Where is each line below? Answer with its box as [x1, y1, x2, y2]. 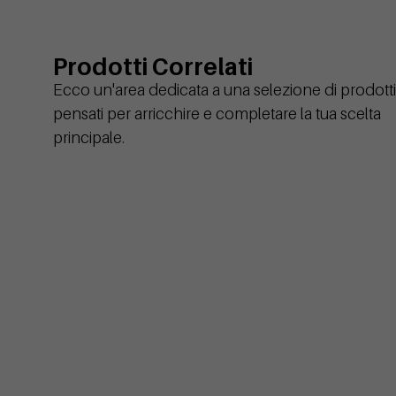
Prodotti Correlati [53, 51, 253, 80]
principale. [53, 127, 125, 147]
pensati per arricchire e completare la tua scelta [53, 103, 381, 123]
